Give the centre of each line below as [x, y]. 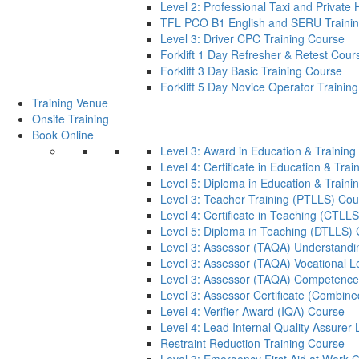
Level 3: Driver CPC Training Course [252, 39]
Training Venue [70, 103]
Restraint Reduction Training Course [252, 343]
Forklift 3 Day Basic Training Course [251, 71]
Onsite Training [71, 119]
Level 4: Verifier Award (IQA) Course [252, 311]
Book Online [63, 135]
